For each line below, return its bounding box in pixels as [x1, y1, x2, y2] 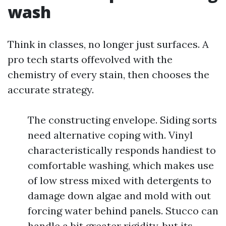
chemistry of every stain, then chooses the [8, 68, 209, 81]
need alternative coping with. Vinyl [28, 129, 193, 141]
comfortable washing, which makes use [28, 159, 214, 172]
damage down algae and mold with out [28, 189, 211, 202]
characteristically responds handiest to [28, 144, 216, 156]
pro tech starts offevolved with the [8, 53, 173, 66]
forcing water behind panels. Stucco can [28, 204, 218, 217]
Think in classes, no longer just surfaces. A [8, 38, 209, 50]
